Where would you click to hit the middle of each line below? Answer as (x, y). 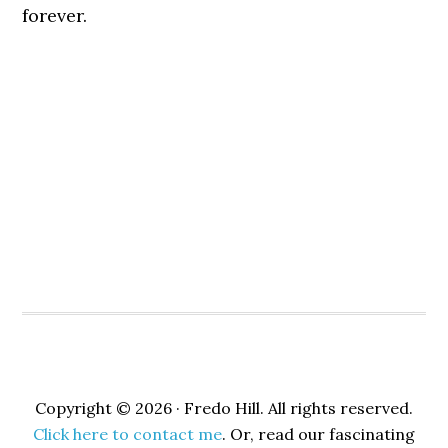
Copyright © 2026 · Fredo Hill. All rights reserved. (224, 408)
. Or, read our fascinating (318, 434)
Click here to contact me (127, 434)
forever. (55, 15)
